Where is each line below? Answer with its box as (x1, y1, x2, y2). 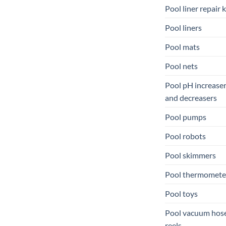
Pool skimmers (165, 150, 216, 160)
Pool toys (165, 188, 198, 198)
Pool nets (165, 61, 198, 71)
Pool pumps (165, 111, 206, 122)
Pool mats (165, 41, 200, 51)
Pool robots (165, 131, 206, 141)
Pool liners (165, 22, 202, 32)
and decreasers (165, 92, 217, 102)
